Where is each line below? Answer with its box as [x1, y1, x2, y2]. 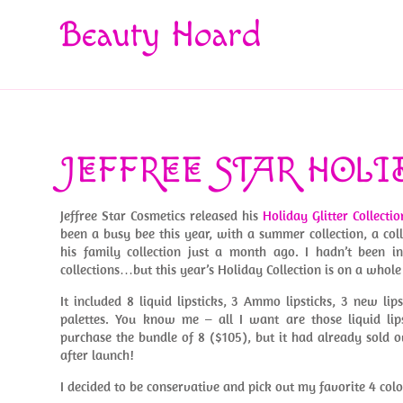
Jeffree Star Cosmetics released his [60, 207, 264, 224]
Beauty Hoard [60, 13, 263, 57]
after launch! [60, 346, 135, 363]
